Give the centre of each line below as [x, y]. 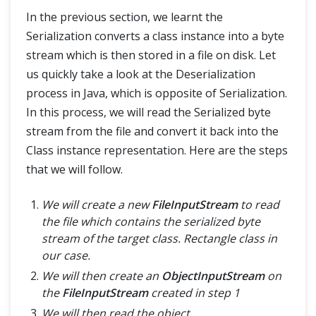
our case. [66, 256]
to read [259, 205]
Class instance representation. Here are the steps [157, 151]
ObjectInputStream [213, 276]
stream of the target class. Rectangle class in [159, 239]
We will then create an [102, 276]
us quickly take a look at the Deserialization [141, 74]
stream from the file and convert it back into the [152, 132]
